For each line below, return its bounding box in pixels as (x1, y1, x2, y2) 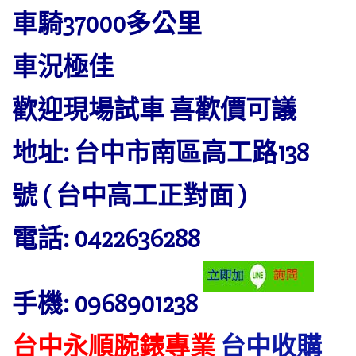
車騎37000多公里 (12, 9, 202, 40)
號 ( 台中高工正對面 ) (12, 180, 246, 211)
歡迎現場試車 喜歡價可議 (12, 95, 296, 126)
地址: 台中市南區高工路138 (12, 137, 309, 168)
